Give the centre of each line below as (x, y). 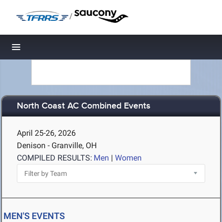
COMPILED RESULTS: (55, 158)
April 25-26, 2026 (46, 133)
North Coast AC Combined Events (84, 106)
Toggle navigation (50, 50)
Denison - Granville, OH (57, 145)
